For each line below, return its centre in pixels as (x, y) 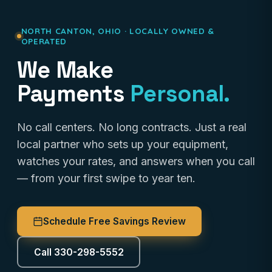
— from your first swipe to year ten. (106, 178)
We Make (65, 70)
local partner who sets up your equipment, (123, 144)
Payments (74, 94)
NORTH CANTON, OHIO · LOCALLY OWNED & (118, 31)
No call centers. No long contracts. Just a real (132, 127)
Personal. (180, 94)
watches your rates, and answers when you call (136, 161)
